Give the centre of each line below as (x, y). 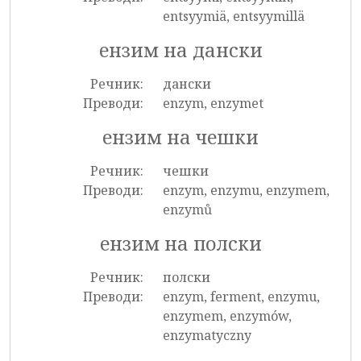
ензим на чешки (180, 137)
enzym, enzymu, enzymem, (246, 190)
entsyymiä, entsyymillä (233, 16)
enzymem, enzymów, (227, 316)
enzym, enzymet (213, 103)
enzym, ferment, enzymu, (241, 297)
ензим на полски (180, 243)
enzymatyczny (207, 335)
